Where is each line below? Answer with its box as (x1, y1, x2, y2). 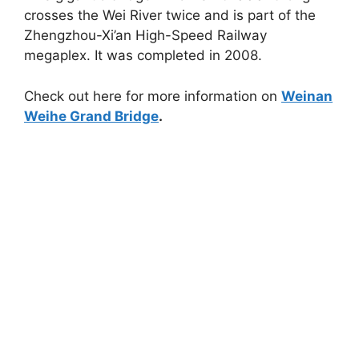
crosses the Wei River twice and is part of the (24, 7, 316, 24)
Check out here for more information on (24, 87, 281, 104)
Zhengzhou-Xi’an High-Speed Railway (24, 27, 267, 44)
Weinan (281, 87, 333, 104)
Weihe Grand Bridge (24, 107, 159, 124)
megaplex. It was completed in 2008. (24, 47, 262, 64)
